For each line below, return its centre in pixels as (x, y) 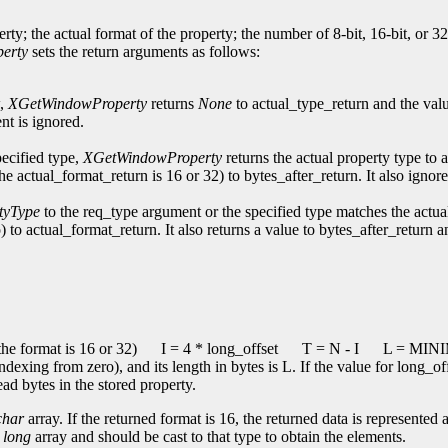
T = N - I (328, 349)
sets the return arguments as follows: (144, 52)
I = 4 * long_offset (217, 349)
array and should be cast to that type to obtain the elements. (218, 437)
